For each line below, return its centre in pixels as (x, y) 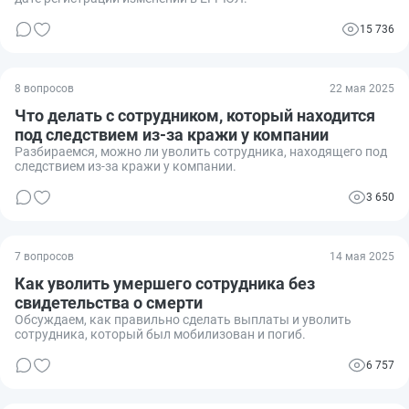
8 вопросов (44, 88)
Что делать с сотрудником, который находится (195, 115)
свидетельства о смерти (109, 302)
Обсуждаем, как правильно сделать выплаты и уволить (183, 319)
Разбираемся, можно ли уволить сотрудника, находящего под (201, 151)
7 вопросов (44, 256)
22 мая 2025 (362, 88)
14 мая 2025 (362, 256)
